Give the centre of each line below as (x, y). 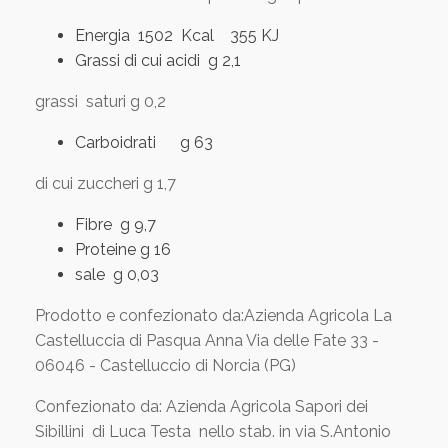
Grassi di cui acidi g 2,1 (158, 60)
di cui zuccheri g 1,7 (105, 183)
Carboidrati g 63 (144, 142)
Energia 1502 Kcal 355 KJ (177, 35)
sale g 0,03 (117, 274)
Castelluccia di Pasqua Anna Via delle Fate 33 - (207, 340)
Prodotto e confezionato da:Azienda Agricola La (213, 315)
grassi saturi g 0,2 (100, 101)
